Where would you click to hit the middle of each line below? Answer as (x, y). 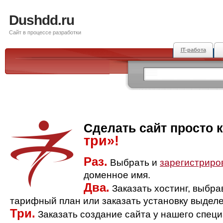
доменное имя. (117, 175)
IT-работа (193, 50)
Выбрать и (134, 163)
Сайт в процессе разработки (45, 32)
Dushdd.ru (42, 20)
